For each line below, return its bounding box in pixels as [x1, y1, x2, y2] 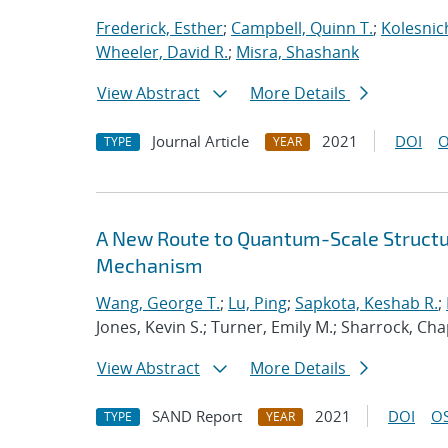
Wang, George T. [96, 292, 220, 314]
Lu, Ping [228, 292, 287, 314]
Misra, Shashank [236, 41, 359, 63]
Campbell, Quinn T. [231, 17, 373, 39]
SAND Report [152, 406, 242, 426]
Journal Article [152, 131, 249, 151]
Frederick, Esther [96, 17, 223, 39]
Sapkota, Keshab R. [295, 292, 438, 314]
